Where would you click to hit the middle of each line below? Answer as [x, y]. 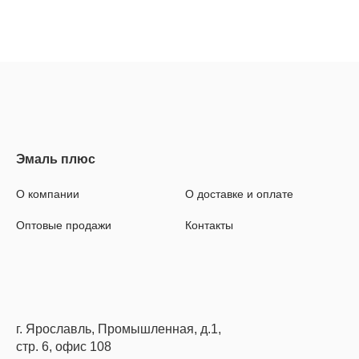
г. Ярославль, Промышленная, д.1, [119, 329]
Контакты [209, 225]
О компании [48, 194]
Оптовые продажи [64, 225]
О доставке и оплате [239, 194]
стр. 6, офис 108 [64, 346]
